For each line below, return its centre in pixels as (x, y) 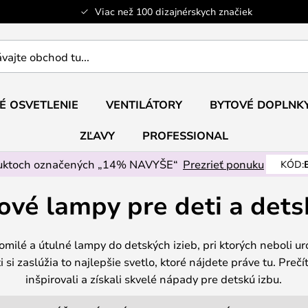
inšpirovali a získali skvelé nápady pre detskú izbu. (154, 279)
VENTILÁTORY (144, 104)
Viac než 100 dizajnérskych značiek (173, 11)
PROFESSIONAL (185, 135)
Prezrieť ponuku (223, 164)
